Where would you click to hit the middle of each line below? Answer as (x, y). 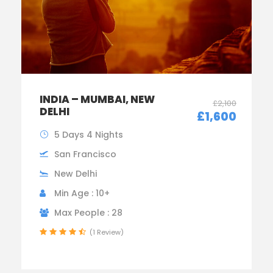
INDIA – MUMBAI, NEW (97, 99)
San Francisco (85, 154)
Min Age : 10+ (82, 193)
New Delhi (76, 173)
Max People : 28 (88, 212)
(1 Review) (107, 232)
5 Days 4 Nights (89, 134)
